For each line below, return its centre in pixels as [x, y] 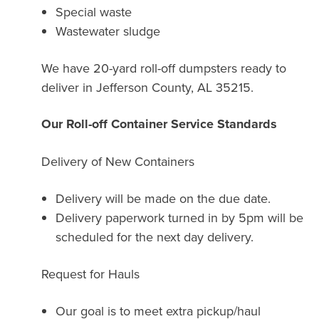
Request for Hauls [91, 273]
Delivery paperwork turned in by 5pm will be [180, 217]
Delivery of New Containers [120, 161]
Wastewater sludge [108, 31]
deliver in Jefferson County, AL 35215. [148, 87]
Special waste [94, 11]
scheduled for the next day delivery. [155, 236]
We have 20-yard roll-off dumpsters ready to [164, 68]
